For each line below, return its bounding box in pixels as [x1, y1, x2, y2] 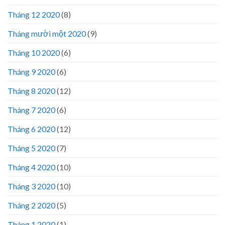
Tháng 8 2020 [8, 85, 55, 95]
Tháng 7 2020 [8, 104, 55, 115]
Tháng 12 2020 [8, 9, 60, 19]
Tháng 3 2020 [8, 181, 55, 191]
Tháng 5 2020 [8, 143, 55, 153]
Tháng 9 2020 [8, 66, 55, 76]
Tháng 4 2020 [8, 162, 55, 172]
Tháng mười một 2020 [8, 28, 86, 38]
